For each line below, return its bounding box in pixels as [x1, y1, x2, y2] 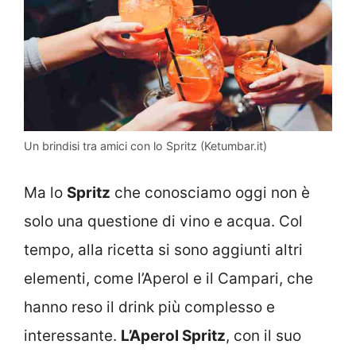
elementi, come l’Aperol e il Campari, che [24, 269, 313, 288]
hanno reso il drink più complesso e [24, 298, 275, 317]
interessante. [24, 327, 121, 346]
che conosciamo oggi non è [110, 184, 310, 203]
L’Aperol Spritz [121, 327, 226, 346]
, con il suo [226, 327, 301, 346]
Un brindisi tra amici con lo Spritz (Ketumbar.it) [24, 138, 267, 153]
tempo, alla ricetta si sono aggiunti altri [24, 241, 303, 260]
